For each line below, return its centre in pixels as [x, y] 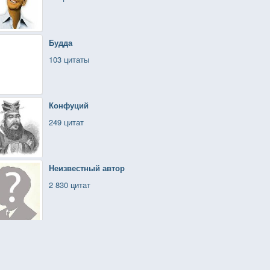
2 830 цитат [70, 185]
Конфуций [69, 105]
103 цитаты [69, 59]
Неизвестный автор [87, 168]
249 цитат [66, 122]
